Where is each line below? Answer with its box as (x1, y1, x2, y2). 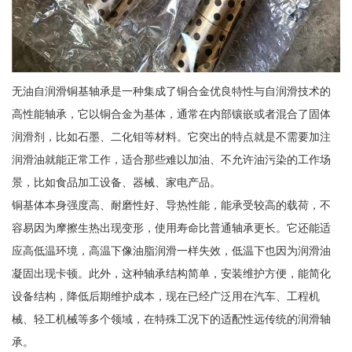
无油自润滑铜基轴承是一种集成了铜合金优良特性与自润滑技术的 (11, 85, 331, 98)
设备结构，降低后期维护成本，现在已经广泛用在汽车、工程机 (11, 290, 320, 303)
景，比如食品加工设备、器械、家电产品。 (11, 176, 221, 189)
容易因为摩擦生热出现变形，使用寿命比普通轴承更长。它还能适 (11, 222, 331, 235)
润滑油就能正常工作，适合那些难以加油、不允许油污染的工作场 (11, 153, 331, 167)
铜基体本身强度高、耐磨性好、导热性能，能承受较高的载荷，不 (11, 199, 331, 212)
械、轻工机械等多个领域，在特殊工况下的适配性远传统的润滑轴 (11, 313, 331, 326)
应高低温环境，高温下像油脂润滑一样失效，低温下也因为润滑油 (11, 244, 331, 258)
